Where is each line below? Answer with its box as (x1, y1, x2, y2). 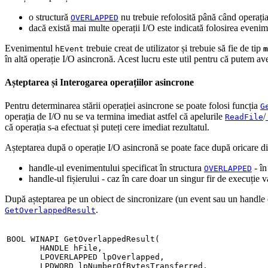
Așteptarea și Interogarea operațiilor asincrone (5, 77, 194, 88)
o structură (29, 11, 71, 22)
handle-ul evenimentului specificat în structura (29, 163, 204, 173)
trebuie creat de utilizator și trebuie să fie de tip (84, 42, 263, 53)
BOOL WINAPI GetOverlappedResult (7, 234, 155, 244)
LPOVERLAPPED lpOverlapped (7, 252, 160, 262)
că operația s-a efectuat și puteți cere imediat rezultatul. (5, 122, 209, 133)
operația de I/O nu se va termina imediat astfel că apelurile (5, 111, 225, 122)
